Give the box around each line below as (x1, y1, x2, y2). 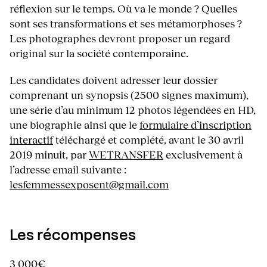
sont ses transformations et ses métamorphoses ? (10, 17, 242, 30)
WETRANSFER (89, 148, 163, 162)
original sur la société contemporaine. (10, 46, 188, 60)
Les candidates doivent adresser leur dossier (10, 73, 218, 87)
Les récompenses (10, 229, 136, 244)
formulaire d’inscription (139, 118, 252, 132)
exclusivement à (163, 148, 243, 162)
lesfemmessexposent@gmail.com (10, 178, 169, 191)
